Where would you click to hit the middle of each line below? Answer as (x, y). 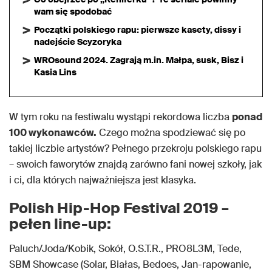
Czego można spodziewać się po (171, 133)
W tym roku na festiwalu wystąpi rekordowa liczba (121, 117)
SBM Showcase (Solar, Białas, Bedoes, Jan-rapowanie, (130, 264)
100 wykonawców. (53, 133)
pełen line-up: (60, 224)
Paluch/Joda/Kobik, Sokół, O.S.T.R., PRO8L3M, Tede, (125, 249)
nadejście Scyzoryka (78, 42)
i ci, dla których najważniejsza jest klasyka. (103, 180)
